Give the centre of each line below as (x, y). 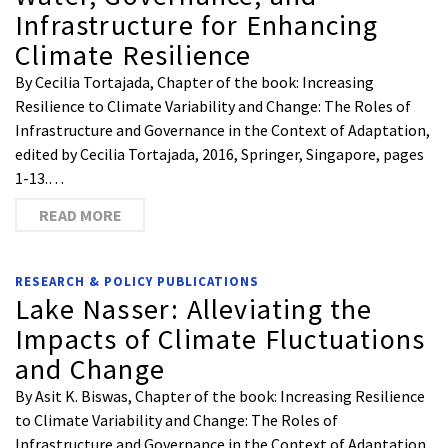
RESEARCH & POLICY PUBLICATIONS (137, 281)
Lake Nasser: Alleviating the (194, 309)
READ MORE (80, 215)
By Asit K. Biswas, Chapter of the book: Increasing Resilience (220, 396)
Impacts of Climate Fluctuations (220, 339)
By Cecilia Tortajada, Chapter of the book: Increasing (194, 82)
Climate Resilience (133, 55)
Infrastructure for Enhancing (197, 25)
